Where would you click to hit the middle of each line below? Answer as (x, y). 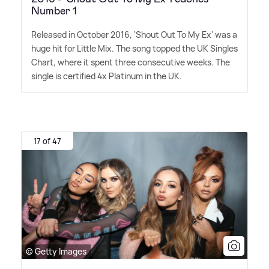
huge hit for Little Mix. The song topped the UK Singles (134, 48)
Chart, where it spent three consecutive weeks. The (131, 62)
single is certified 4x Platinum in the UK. (107, 76)
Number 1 (54, 11)
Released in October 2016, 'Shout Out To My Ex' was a (134, 34)
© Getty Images (56, 252)
